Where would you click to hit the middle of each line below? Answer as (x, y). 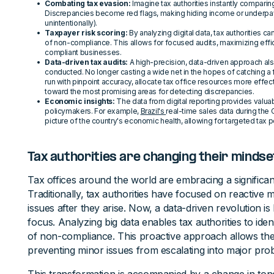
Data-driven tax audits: (86, 62)
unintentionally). (71, 23)
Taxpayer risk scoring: (86, 33)
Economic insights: (80, 101)
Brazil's (153, 111)
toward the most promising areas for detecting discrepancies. (150, 91)
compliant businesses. (83, 52)
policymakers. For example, (93, 111)
